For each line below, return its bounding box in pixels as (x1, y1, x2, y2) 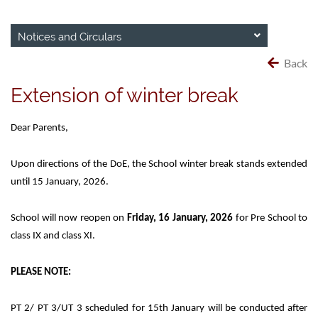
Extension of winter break (11, 84, 238, 107)
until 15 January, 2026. (11, 177, 109, 187)
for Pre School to (233, 213, 307, 224)
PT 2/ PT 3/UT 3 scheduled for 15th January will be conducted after (11, 303, 307, 314)
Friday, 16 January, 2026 (126, 213, 233, 224)
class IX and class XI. (11, 231, 95, 241)
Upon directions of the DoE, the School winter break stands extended (11, 159, 307, 170)
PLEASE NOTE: (11, 267, 71, 278)
